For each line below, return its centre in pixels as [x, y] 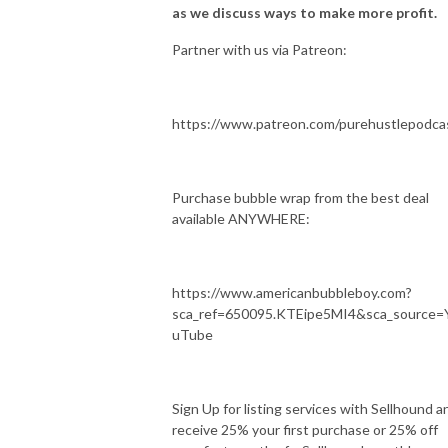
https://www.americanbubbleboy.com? [292, 292]
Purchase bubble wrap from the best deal [300, 197]
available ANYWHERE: [241, 218]
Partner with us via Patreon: [259, 49]
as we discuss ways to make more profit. [306, 12]
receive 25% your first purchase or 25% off [305, 429]
